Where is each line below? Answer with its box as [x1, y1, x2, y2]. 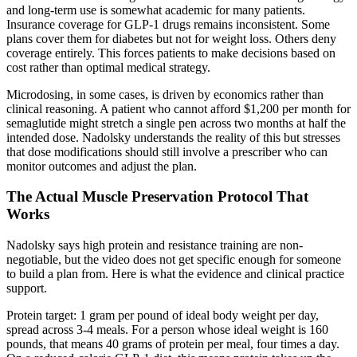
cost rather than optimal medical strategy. [6, 60, 210, 74]
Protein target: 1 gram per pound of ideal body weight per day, [6, 308, 319, 323]
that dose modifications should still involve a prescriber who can [6, 144, 328, 159]
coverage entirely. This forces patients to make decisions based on [6, 45, 335, 60]
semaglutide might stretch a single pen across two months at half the [6, 116, 346, 130]
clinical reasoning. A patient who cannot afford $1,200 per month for [6, 101, 351, 116]
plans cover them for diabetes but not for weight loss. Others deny [6, 31, 336, 45]
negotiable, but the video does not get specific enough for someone [6, 253, 341, 267]
